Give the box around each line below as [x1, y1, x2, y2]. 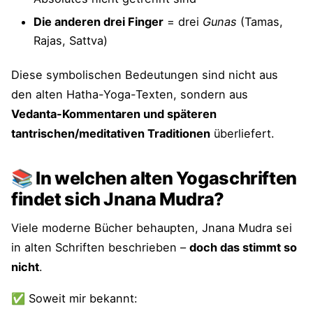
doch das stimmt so [189, 240, 297, 255]
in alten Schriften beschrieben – [11, 240, 189, 255]
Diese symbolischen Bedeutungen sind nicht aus [11, 68, 278, 82]
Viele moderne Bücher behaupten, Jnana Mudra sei [11, 221, 292, 235]
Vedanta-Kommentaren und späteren [11, 107, 217, 122]
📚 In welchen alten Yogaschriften [11, 168, 297, 189]
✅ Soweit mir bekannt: [11, 291, 138, 306]
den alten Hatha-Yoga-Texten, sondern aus [11, 87, 248, 102]
